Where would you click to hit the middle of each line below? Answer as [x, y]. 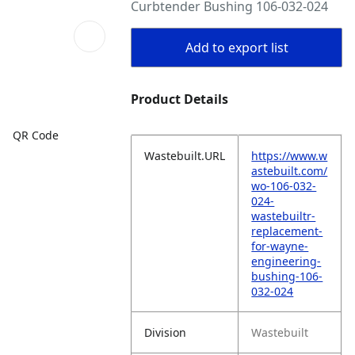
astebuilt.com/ [290, 171]
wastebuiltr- [284, 216]
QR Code [36, 135]
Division [166, 332]
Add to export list [237, 48]
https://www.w [290, 156]
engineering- [286, 261]
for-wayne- [280, 246]
